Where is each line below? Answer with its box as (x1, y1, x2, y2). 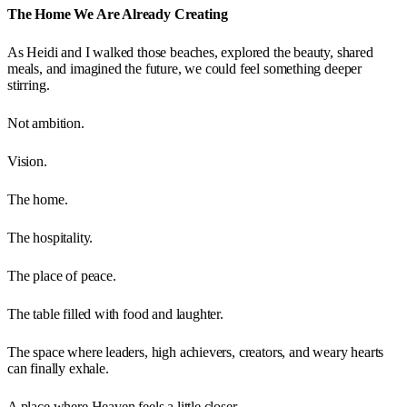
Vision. (7, 153, 47, 169)
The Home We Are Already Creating (7, 5, 228, 22)
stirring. (7, 76, 50, 93)
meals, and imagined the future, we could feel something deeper (7, 60, 362, 76)
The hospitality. (7, 229, 94, 245)
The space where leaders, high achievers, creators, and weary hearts (7, 343, 384, 360)
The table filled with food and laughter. (7, 305, 223, 322)
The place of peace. (7, 267, 116, 283)
